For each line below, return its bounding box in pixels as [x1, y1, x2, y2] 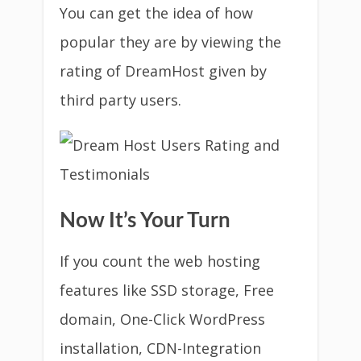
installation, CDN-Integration [60, 338, 261, 358]
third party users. [60, 90, 181, 110]
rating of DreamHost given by [60, 61, 267, 81]
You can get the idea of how [60, 3, 253, 23]
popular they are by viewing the [60, 32, 281, 52]
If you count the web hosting [60, 251, 260, 271]
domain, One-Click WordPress [60, 309, 265, 329]
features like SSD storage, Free [60, 280, 274, 300]
